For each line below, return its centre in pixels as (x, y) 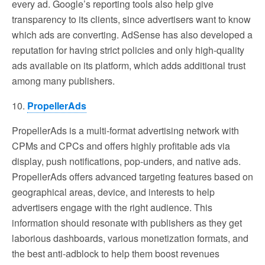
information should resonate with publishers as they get (127, 222)
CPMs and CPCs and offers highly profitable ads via (121, 146)
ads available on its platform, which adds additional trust (129, 65)
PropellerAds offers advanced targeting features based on (132, 176)
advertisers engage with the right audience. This (112, 207)
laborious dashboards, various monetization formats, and (130, 238)
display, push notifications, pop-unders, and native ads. (126, 161)
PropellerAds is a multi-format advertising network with (125, 130)
